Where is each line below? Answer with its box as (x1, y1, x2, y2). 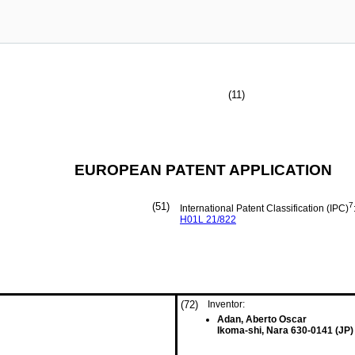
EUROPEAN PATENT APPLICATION (74, 162, 332, 178)
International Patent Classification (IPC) (180, 203, 349, 214)
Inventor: (208, 299, 245, 310)
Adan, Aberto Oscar (217, 314, 307, 325)
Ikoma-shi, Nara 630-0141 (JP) (217, 325, 353, 336)
